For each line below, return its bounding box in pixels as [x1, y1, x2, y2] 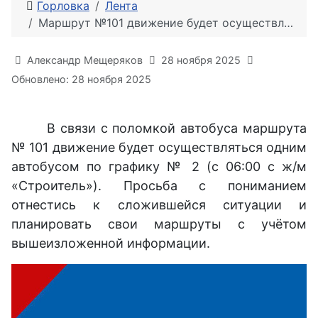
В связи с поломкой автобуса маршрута [47, 120, 307, 136]
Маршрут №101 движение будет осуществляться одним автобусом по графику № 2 [38, 15, 284, 30]
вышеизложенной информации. [11, 235, 210, 251]
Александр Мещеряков [27, 53, 143, 66]
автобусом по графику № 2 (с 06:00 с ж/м [11, 158, 307, 174]
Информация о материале [11, 50, 177, 66]
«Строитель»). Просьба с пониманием [11, 177, 307, 193]
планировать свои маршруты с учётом [11, 216, 307, 231]
